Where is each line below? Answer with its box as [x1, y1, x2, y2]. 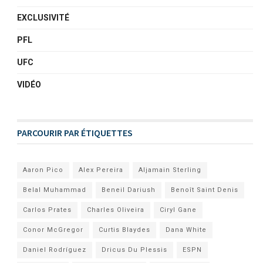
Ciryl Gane [160, 205, 197, 214]
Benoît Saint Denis [171, 186, 239, 194]
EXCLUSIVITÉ [17, 12, 70, 22]
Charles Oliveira [87, 205, 145, 214]
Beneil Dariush [102, 186, 156, 194]
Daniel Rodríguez [23, 245, 87, 254]
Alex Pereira [79, 166, 124, 174]
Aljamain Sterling [139, 166, 202, 174]
